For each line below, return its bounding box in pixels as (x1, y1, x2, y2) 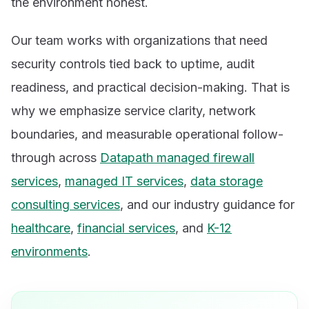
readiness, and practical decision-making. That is (11, 80, 290, 95)
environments (11, 244, 88, 259)
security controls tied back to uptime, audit (11, 57, 255, 72)
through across (11, 150, 100, 166)
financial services (77, 221, 175, 236)
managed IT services (65, 174, 183, 189)
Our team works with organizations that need (11, 33, 268, 48)
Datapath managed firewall (100, 150, 255, 166)
